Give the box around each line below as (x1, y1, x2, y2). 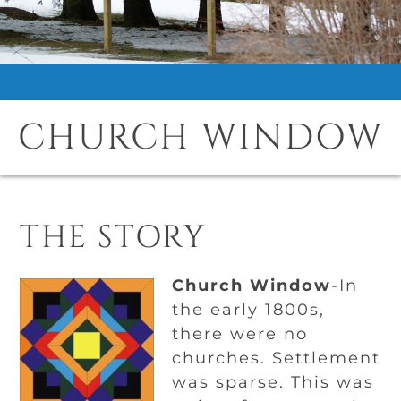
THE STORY (20, 217, 207, 259)
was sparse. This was (172, 372, 375, 392)
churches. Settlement (172, 348, 381, 368)
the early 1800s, (172, 300, 326, 320)
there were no (172, 324, 309, 344)
